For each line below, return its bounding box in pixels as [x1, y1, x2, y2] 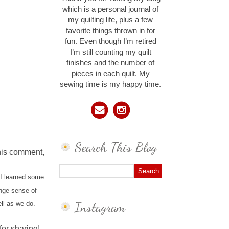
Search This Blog [75, 139, 157, 155]
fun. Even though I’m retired [64, 37, 156, 46]
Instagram [75, 198, 125, 215]
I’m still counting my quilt [70, 48, 151, 57]
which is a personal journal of [62, 5, 158, 14]
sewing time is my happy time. [60, 80, 161, 89]
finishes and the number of [66, 59, 154, 67]
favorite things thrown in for [65, 27, 155, 35]
